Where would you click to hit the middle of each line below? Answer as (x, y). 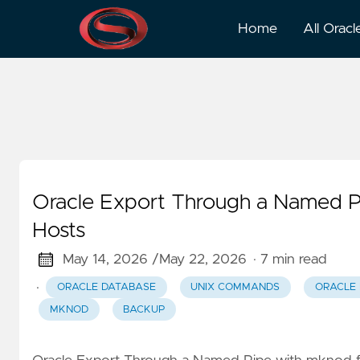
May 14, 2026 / (110, 260)
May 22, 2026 (202, 260)
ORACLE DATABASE (106, 288)
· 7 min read (290, 260)
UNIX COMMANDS (235, 288)
